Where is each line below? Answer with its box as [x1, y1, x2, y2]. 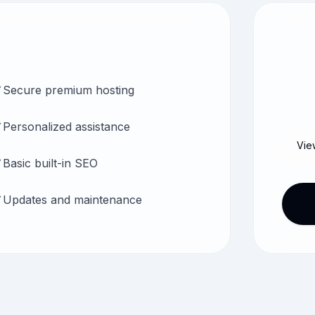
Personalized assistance [3, 120, 130, 134]
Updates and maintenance [3, 193, 142, 207]
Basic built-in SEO [3, 156, 98, 170]
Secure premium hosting [3, 83, 134, 97]
